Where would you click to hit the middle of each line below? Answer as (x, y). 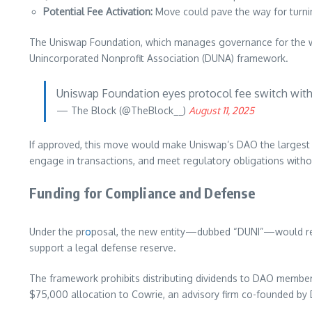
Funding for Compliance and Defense (142, 193)
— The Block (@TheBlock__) (123, 111)
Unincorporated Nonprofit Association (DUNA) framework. (159, 58)
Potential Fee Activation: (98, 12)
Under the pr (57, 232)
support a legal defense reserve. (103, 248)
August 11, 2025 (221, 111)
